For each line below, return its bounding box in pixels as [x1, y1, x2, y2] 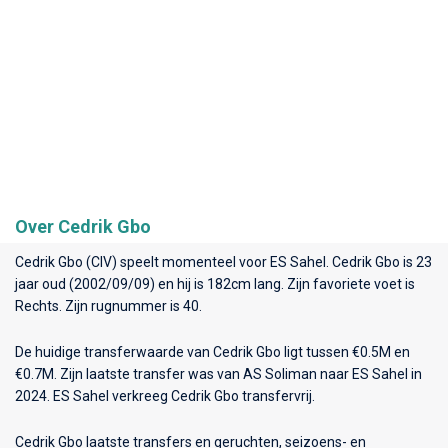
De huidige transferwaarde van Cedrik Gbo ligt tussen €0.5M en [15, 343, 410, 360]
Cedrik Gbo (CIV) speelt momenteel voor [15, 253, 270, 270]
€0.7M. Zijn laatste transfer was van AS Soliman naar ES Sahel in [15, 365, 422, 382]
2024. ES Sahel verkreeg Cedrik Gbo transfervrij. [15, 387, 315, 404]
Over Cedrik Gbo [15, 215, 151, 237]
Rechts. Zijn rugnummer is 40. [15, 297, 202, 314]
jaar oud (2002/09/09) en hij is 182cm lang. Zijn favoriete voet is [15, 275, 415, 292]
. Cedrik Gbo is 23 [326, 253, 432, 270]
